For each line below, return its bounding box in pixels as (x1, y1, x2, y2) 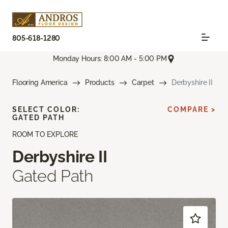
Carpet (131, 78, 154, 87)
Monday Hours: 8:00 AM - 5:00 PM (53, 54, 167, 63)
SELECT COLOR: (12, 105, 80, 113)
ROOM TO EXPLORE (12, 130, 78, 138)
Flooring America (12, 78, 68, 87)
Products (84, 78, 115, 87)
